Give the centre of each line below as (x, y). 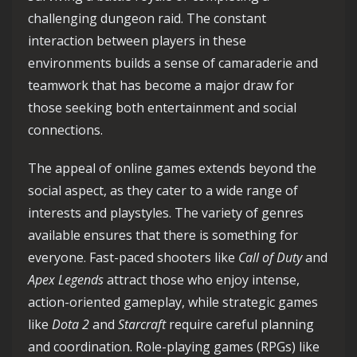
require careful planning (240, 324)
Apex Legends (66, 280)
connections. (65, 130)
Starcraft (142, 324)
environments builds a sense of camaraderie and (173, 63)
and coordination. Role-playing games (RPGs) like (174, 347)
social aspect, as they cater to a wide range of (163, 190)
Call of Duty (270, 257)
